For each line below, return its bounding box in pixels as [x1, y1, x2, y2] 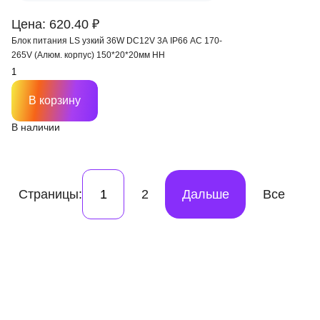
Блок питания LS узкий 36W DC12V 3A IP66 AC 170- [11, 36, 222, 46]
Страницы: [19, 186, 82, 201]
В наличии [11, 121, 60, 133]
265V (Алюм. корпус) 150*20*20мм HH [11, 50, 165, 60]
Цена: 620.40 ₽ [11, 17, 99, 31]
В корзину [29, 94, 81, 106]
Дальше [181, 186, 229, 201]
